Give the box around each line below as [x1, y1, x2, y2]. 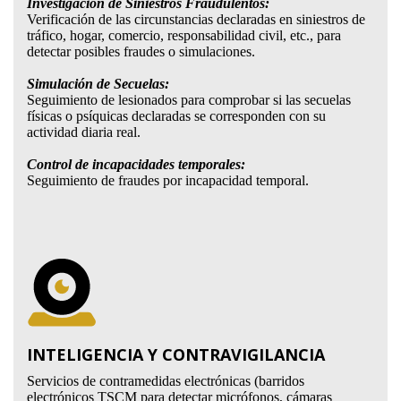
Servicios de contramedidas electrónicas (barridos [26, 373, 304, 388]
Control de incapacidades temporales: [26, 157, 245, 172]
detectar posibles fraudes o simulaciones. [26, 44, 255, 59]
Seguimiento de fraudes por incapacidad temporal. [26, 173, 309, 188]
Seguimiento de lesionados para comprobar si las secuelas [26, 92, 351, 107]
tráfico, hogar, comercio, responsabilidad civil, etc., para [26, 28, 341, 43]
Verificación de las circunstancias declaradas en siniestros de [26, 12, 365, 27]
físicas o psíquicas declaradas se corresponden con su [26, 108, 326, 124]
